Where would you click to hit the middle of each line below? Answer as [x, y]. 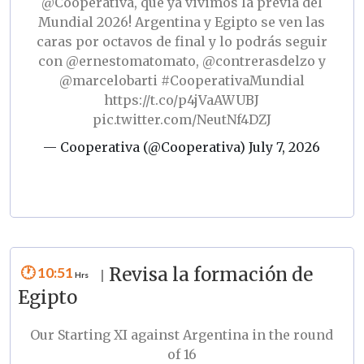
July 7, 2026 [285, 147]
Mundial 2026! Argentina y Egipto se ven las [182, 22]
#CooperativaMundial [232, 81]
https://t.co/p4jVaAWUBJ [182, 100]
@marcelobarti [108, 81]
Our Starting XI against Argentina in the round [182, 334]
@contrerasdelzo [258, 61]
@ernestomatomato [130, 61]
